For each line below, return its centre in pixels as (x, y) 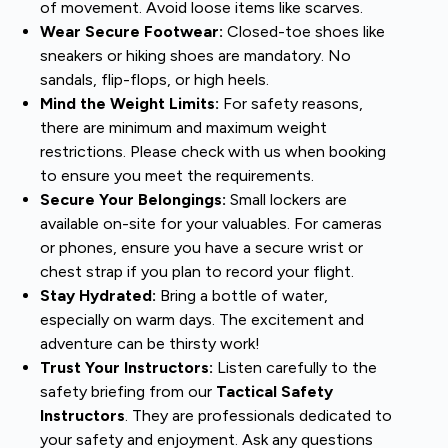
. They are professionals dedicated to (258, 415)
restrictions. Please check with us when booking (213, 151)
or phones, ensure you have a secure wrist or (201, 247)
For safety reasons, (291, 103)
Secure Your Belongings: (133, 199)
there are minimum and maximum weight (183, 127)
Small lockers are (286, 199)
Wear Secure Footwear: (131, 31)
